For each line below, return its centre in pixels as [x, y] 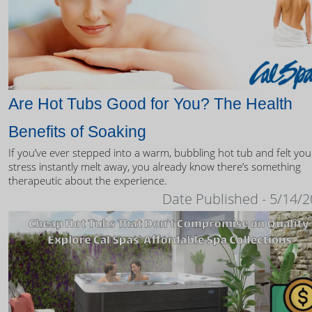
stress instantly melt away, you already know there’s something [155, 167]
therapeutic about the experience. [88, 181]
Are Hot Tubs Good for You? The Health [150, 104]
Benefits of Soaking [77, 132]
